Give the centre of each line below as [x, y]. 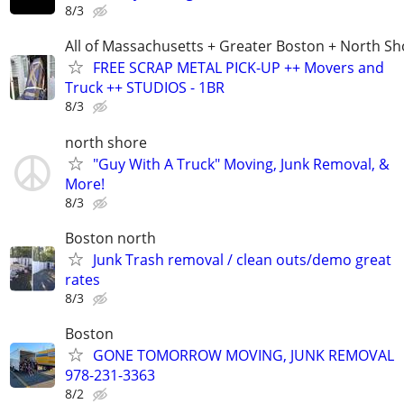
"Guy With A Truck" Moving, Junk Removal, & [241, 164]
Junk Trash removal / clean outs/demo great [242, 259]
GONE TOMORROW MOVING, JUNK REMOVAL [243, 355]
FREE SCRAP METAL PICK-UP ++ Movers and [239, 68]
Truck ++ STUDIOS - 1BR [145, 88]
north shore [106, 142]
